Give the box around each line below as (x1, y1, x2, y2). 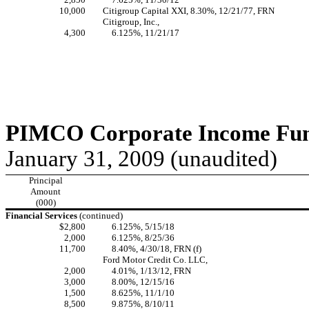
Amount (30, 186, 61, 197)
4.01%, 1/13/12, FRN (112, 266, 192, 276)
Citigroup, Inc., (103, 17, 159, 27)
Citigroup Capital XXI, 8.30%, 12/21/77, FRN (103, 6, 275, 16)
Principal (28, 175, 63, 186)
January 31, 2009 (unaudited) (6, 146, 277, 171)
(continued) (79, 210, 123, 221)
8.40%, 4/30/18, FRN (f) (112, 243, 202, 254)
